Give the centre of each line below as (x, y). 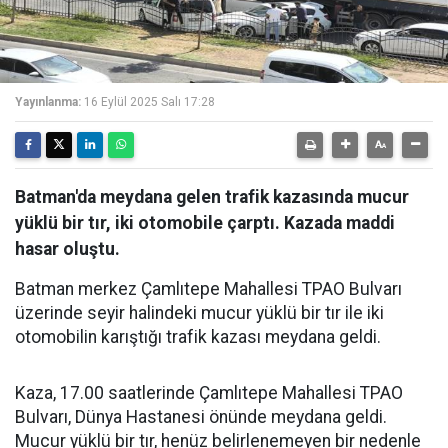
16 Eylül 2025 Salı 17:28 (149, 102)
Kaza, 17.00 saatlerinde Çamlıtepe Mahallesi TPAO (209, 393)
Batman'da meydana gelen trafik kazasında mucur (212, 197)
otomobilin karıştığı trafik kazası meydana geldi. (198, 337)
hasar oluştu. (67, 249)
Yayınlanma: (48, 102)
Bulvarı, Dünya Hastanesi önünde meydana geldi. (201, 417)
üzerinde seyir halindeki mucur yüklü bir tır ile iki (199, 313)
